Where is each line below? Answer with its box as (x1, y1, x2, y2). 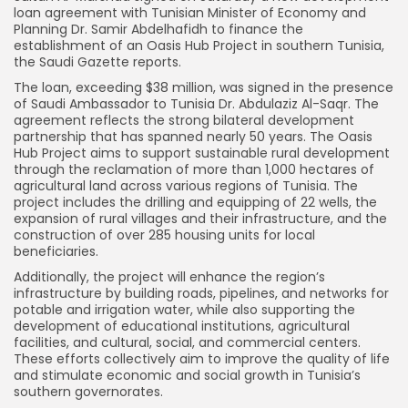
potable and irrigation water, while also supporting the (14, 300, 355, 319)
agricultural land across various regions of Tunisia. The (14, 176, 358, 195)
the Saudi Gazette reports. (14, 52, 181, 71)
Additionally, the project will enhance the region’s (14, 267, 325, 286)
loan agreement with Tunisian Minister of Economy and (14, 3, 366, 22)
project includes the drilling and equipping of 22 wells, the (14, 192, 377, 211)
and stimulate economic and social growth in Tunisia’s (14, 365, 361, 384)
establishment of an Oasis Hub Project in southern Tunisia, (14, 36, 384, 55)
